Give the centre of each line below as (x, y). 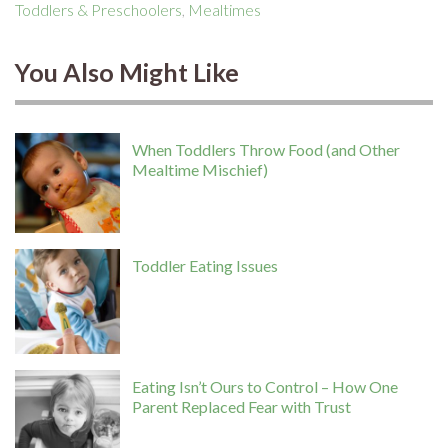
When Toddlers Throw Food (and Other (266, 149)
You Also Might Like (127, 71)
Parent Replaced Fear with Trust (242, 406)
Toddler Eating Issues (205, 266)
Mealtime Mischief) (200, 169)
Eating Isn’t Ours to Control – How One (265, 386)
